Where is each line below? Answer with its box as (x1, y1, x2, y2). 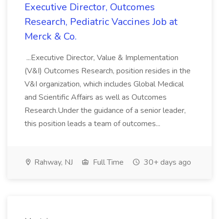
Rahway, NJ (32, 157, 73, 168)
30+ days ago (142, 157, 191, 168)
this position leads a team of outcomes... (24, 118, 162, 129)
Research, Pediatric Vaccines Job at (24, 15, 177, 28)
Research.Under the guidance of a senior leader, (24, 105, 186, 116)
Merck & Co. (24, 30, 77, 43)
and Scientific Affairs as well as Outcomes (24, 92, 167, 103)
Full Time (91, 157, 124, 168)
